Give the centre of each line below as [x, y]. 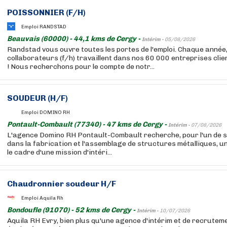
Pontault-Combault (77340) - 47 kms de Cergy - [88, 124]
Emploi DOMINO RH [46, 112]
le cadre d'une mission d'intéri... [60, 152]
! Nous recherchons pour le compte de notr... [81, 67]
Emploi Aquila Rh [42, 198]
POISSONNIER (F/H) [46, 12]
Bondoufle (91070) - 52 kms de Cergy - [72, 210]
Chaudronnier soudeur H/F [62, 184]
